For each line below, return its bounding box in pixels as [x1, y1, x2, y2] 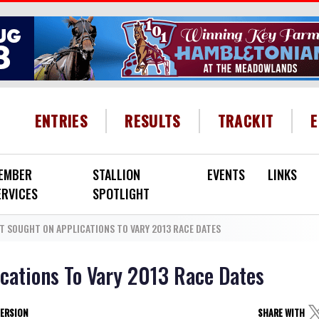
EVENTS [207, 165, 245, 184]
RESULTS [125, 109, 181, 132]
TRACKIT [217, 109, 274, 132]
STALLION [93, 165, 141, 184]
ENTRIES [34, 109, 88, 132]
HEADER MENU [193, 108, 249, 123]
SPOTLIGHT [93, 184, 150, 203]
